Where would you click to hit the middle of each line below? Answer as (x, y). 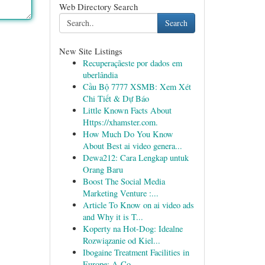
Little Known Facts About (127, 110)
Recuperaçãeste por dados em (132, 63)
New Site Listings (91, 51)
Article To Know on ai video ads (138, 205)
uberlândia (100, 75)
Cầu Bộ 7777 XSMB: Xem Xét (137, 87)
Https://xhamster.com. (120, 122)
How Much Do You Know (128, 134)
